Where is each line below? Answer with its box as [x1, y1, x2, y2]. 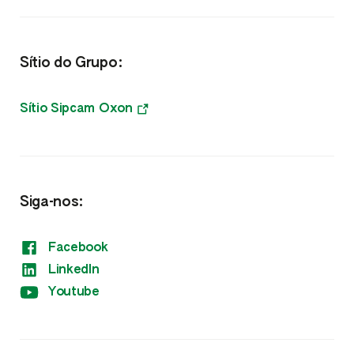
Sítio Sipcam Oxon [20, 102, 133, 115]
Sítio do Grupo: [20, 55, 123, 70]
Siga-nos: [20, 194, 85, 209]
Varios [157, 100, 197, 113]
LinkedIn [48, 263, 100, 277]
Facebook [48, 241, 108, 254]
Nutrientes [145, 24, 209, 37]
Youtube [48, 285, 100, 299]
